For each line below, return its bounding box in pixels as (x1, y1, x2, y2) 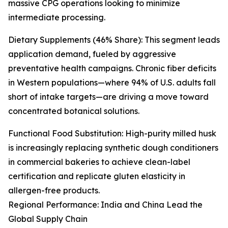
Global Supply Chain (8, 214, 88, 224)
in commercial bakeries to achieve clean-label (8, 157, 190, 167)
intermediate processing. (8, 12, 105, 23)
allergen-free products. (8, 185, 100, 196)
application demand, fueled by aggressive (8, 49, 176, 60)
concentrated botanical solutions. (8, 106, 139, 117)
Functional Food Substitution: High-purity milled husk (8, 128, 216, 139)
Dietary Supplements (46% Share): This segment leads (8, 35, 220, 45)
